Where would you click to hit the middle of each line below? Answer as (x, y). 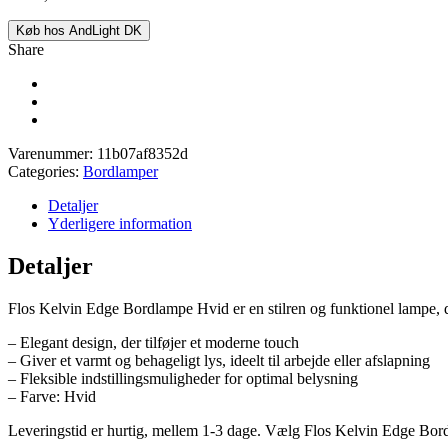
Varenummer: (52, 153)
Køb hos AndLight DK (79, 30)
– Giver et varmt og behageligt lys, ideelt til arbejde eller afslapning (219, 360)
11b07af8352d (142, 153)
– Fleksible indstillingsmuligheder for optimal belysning (183, 378)
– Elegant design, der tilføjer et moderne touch (153, 342)
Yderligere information (120, 223)
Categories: (45, 171)
